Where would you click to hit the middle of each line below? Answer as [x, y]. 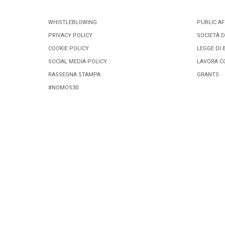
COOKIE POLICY [69, 48]
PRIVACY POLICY [70, 35]
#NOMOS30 [63, 88]
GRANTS [208, 75]
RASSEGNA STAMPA [74, 75]
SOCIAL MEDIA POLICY [78, 62]
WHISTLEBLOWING [73, 22]
